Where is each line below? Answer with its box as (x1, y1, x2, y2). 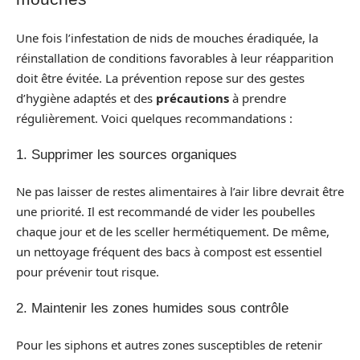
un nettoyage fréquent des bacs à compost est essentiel (16, 243, 322, 260)
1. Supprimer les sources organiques (16, 147, 237, 162)
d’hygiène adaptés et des (16, 89, 156, 106)
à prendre (229, 89, 286, 106)
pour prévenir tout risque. (16, 263, 159, 280)
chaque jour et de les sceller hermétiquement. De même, (16, 223, 329, 239)
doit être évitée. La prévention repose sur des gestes (16, 69, 305, 86)
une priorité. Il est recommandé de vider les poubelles (16, 202, 315, 219)
